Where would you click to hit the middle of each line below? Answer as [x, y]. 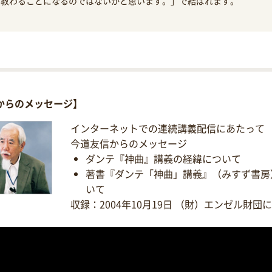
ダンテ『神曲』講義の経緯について [164, 158]
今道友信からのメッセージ [129, 143]
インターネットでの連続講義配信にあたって [168, 128]
